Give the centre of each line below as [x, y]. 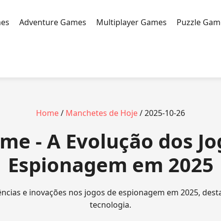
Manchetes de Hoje [102, 113]
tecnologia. [110, 205]
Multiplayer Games [131, 22]
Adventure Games [53, 22]
